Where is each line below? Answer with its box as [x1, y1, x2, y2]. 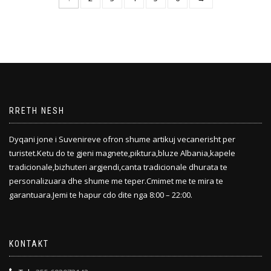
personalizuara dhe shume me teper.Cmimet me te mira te [9, 175, 223, 186]
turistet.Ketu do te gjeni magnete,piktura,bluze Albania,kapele [9, 147, 235, 158]
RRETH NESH [9, 105, 65, 116]
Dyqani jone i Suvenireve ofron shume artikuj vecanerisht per [9, 133, 235, 145]
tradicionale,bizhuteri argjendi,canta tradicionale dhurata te [9, 161, 227, 172]
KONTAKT [9, 238, 49, 249]
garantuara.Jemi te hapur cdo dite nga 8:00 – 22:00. [9, 189, 192, 200]
